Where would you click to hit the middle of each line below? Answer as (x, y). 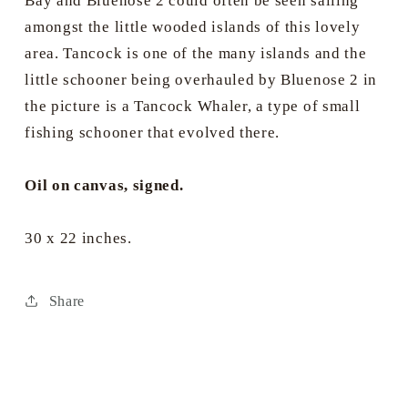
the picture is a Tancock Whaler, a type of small (193, 107)
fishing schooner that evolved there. (153, 133)
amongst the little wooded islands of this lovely (193, 27)
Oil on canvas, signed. (104, 186)
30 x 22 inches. (78, 239)
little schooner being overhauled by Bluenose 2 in (201, 80)
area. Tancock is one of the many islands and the (196, 54)
